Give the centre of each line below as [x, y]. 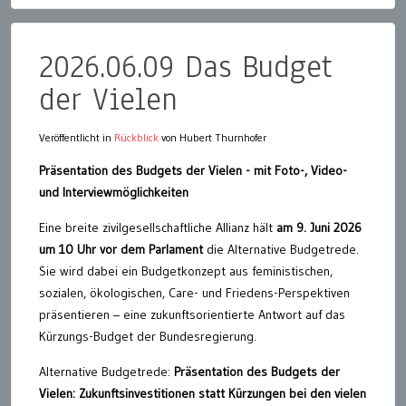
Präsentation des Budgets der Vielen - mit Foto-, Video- [193, 170]
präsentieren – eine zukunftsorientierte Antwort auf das [192, 314]
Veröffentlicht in [77, 137]
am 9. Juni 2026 [317, 227]
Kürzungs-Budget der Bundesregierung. [148, 336]
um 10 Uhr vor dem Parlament [121, 249]
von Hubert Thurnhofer [213, 137]
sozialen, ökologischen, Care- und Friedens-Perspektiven [194, 292]
